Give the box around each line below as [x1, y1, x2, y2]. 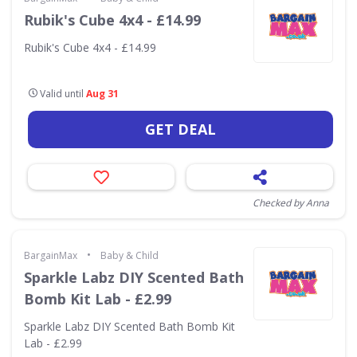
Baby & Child [100, 249, 159, 262]
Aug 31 [86, 87, 119, 100]
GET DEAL [145, 120, 216, 139]
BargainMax [24, 249, 77, 262]
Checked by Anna [253, 196, 329, 210]
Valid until [37, 87, 86, 100]
